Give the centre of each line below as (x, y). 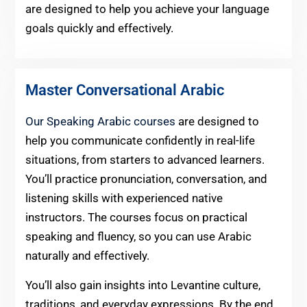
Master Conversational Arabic (124, 90)
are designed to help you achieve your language (147, 9)
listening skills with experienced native (124, 198)
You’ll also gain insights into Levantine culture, (143, 285)
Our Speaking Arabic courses (101, 121)
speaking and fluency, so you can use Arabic (138, 236)
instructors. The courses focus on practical (136, 217)
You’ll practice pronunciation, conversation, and (146, 179)
